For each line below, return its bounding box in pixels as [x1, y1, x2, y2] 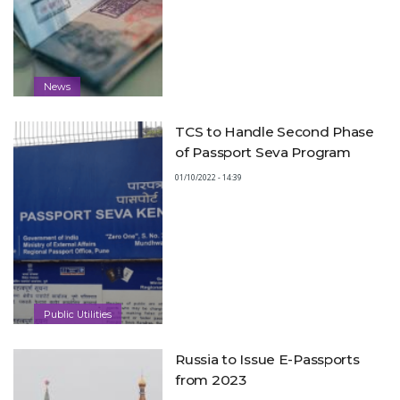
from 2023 [175, 371, 246, 388]
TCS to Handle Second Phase [175, 123, 374, 141]
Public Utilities [44, 307, 112, 321]
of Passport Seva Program [175, 144, 351, 162]
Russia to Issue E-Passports [175, 350, 360, 368]
